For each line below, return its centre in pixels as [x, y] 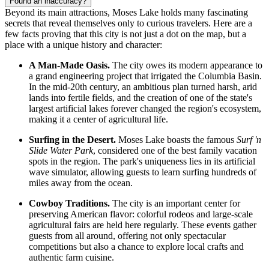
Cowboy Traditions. [69, 203]
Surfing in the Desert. [72, 139]
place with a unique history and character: [83, 44]
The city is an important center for [175, 203]
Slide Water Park [61, 150]
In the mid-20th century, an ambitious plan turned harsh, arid [143, 86]
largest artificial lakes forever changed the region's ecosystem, [145, 108]
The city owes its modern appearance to [186, 65]
